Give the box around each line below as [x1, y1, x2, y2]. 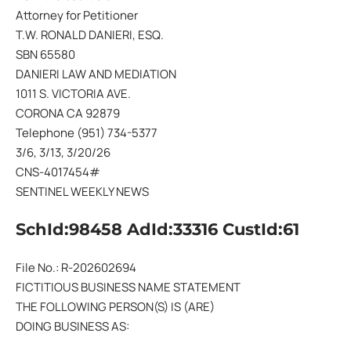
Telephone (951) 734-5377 [16, 124, 157, 141]
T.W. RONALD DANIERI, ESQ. [16, 26, 164, 43]
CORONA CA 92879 [16, 104, 120, 121]
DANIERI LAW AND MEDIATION [16, 65, 176, 82]
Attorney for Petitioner [16, 6, 138, 24]
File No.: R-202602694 [16, 259, 136, 276]
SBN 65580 [16, 45, 75, 63]
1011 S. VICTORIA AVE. [16, 85, 131, 102]
